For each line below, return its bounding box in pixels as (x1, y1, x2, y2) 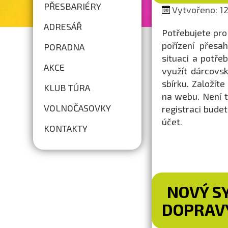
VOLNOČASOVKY (44, 102, 111, 113)
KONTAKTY (44, 123, 88, 134)
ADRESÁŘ (44, 21, 82, 32)
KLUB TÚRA (44, 82, 91, 93)
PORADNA (44, 41, 85, 52)
